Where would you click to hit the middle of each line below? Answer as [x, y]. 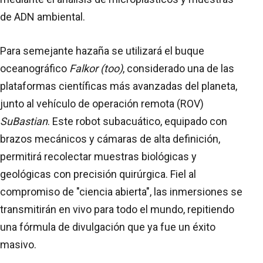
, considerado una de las [178, 68]
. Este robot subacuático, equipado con [137, 121]
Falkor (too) [96, 68]
